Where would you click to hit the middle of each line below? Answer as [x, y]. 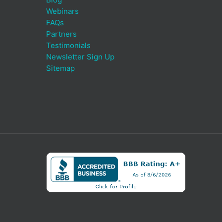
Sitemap [60, 68]
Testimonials [68, 45]
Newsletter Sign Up [80, 56]
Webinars [62, 11]
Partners [61, 34]
